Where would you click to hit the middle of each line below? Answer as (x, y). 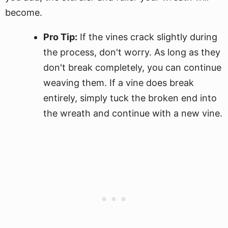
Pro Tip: (60, 37)
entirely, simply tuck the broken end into (130, 98)
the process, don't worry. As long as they (132, 52)
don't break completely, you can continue (132, 67)
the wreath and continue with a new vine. (133, 113)
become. (24, 12)
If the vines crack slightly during (147, 37)
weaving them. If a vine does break (119, 83)
